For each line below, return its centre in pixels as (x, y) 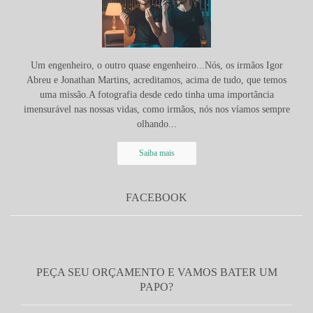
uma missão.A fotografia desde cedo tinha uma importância (156, 95)
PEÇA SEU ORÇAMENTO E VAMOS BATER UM (156, 272)
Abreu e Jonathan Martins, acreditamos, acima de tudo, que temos (156, 80)
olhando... (156, 124)
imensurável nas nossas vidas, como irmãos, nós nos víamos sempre (156, 110)
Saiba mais (156, 154)
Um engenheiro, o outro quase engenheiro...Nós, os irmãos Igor (156, 66)
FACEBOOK (156, 198)
